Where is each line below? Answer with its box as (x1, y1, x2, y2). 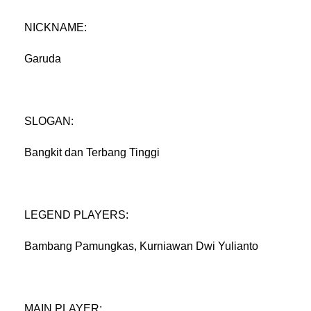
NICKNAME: (24, 21, 87, 33)
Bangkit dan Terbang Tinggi (24, 146, 160, 158)
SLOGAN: (24, 115, 74, 127)
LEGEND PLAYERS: (24, 208, 128, 221)
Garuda (24, 52, 61, 65)
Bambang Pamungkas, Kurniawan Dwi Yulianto (24, 239, 258, 252)
